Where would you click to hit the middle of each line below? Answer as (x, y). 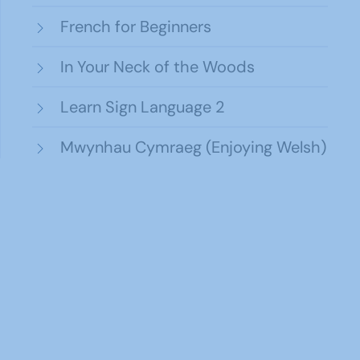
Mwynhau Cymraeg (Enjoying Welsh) (193, 147)
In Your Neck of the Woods (157, 67)
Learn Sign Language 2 (143, 107)
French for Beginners (136, 27)
